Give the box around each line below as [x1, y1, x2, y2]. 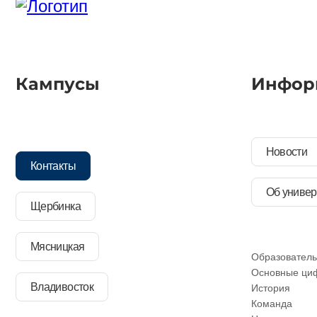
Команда [250, 298, 292, 309]
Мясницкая [30, 240, 85, 253]
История [250, 282, 290, 294]
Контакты [30, 159, 76, 172]
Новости [265, 145, 308, 158]
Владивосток [30, 280, 93, 293]
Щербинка [30, 200, 81, 212]
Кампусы [16, 73, 100, 94]
